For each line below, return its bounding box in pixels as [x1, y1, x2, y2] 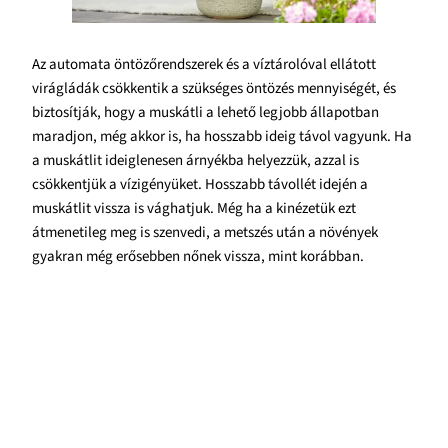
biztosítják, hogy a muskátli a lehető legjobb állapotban [32, 102, 379, 124]
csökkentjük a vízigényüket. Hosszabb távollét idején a [32, 174, 368, 196]
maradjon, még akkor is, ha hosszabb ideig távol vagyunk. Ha [32, 126, 412, 148]
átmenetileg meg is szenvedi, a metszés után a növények [32, 222, 378, 244]
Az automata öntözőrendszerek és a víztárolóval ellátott [32, 54, 376, 76]
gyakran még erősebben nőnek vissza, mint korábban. [32, 246, 364, 268]
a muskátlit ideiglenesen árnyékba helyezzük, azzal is [32, 150, 359, 172]
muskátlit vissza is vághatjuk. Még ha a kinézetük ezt [32, 198, 356, 220]
